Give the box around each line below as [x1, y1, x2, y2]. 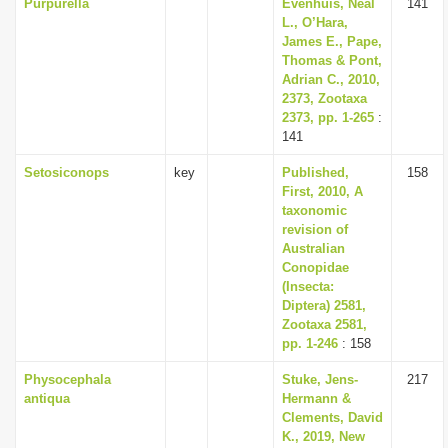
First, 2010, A [282, 184, 363, 199]
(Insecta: [282, 279, 334, 294]
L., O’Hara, [282, 15, 348, 30]
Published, [282, 165, 349, 180]
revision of [282, 222, 348, 237]
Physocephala [24, 372, 111, 387]
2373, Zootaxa [282, 91, 367, 106]
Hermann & [282, 391, 351, 406]
